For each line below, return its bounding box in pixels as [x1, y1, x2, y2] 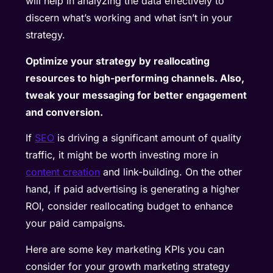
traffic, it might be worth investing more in [26, 149, 219, 161]
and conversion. [26, 105, 106, 118]
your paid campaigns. [26, 217, 129, 230]
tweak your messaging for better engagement [26, 88, 247, 101]
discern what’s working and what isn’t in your [26, 12, 233, 24]
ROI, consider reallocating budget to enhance [26, 200, 233, 213]
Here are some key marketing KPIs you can [26, 243, 225, 255]
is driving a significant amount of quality [54, 132, 242, 144]
